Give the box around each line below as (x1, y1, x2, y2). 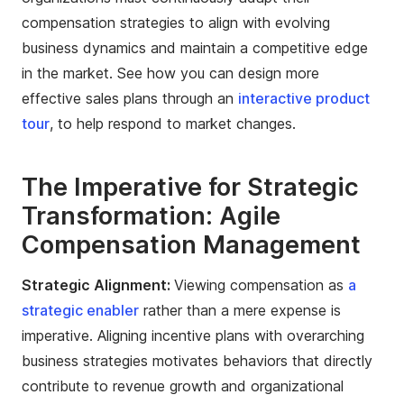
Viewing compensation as (174, 275, 348, 294)
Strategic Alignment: (22, 275, 174, 294)
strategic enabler (22, 300, 139, 319)
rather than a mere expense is (139, 300, 341, 319)
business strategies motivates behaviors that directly (22, 351, 372, 370)
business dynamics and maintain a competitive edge (22, 39, 368, 58)
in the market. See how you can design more (22, 64, 319, 83)
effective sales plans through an (22, 89, 238, 108)
